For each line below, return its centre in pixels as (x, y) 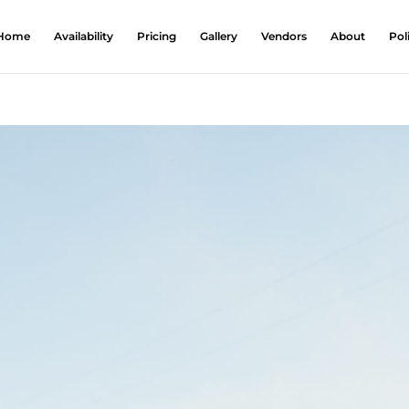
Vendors (283, 36)
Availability (83, 36)
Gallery (218, 36)
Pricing (156, 36)
